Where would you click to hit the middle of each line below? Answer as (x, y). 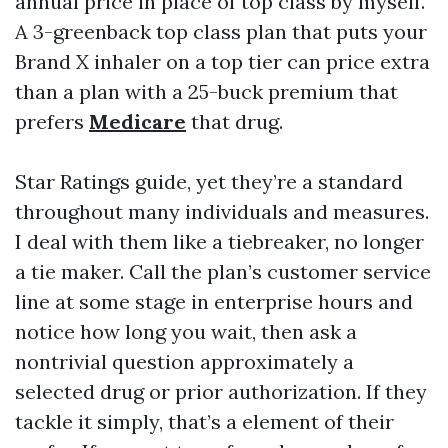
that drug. (234, 121)
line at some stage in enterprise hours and (214, 301)
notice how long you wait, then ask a (186, 331)
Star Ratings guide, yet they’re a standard (209, 181)
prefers (52, 121)
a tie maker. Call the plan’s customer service (223, 271)
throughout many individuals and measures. (222, 211)
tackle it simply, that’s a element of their (204, 421)
